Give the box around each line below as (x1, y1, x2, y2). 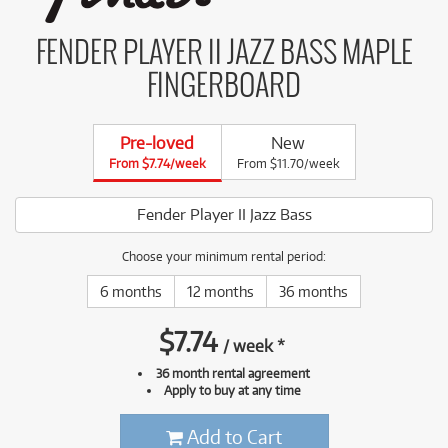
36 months (279, 282, 348, 300)
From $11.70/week (236, 155, 340, 171)
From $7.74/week (108, 155, 206, 171)
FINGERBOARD (147, 70, 301, 103)
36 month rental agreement (155, 364, 310, 381)
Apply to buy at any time (164, 381, 302, 398)
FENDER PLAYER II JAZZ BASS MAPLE (35, 37, 413, 70)
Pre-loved (120, 132, 194, 153)
